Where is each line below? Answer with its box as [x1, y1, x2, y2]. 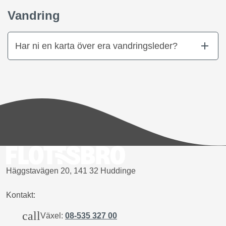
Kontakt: [6, 191, 35, 200]
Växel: [40, 211, 65, 220]
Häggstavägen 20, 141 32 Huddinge [6, 166, 136, 176]
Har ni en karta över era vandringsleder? [15, 40, 178, 51]
